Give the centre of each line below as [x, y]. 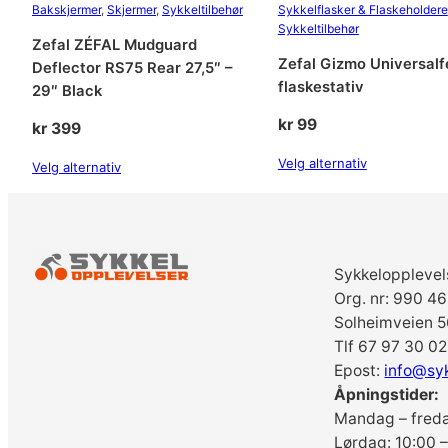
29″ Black [67, 90]
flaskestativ [320, 86]
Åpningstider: [387, 394]
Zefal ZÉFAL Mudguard [114, 44]
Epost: [359, 370]
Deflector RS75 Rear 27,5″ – [132, 67]
